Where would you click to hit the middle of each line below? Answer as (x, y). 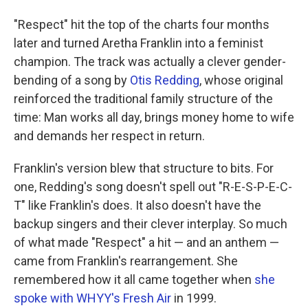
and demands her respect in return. (109, 136)
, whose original (241, 80)
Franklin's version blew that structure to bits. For (144, 168)
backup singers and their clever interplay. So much (151, 224)
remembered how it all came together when (134, 280)
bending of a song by (72, 80)
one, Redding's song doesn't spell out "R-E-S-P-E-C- (153, 187)
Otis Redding (165, 80)
